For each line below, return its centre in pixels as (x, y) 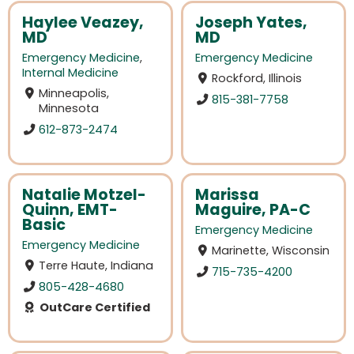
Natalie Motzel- (84, 195)
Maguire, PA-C (253, 210)
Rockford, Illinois (257, 79)
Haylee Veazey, (83, 23)
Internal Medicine (70, 73)
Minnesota (69, 109)
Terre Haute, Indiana (96, 266)
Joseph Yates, (251, 23)
